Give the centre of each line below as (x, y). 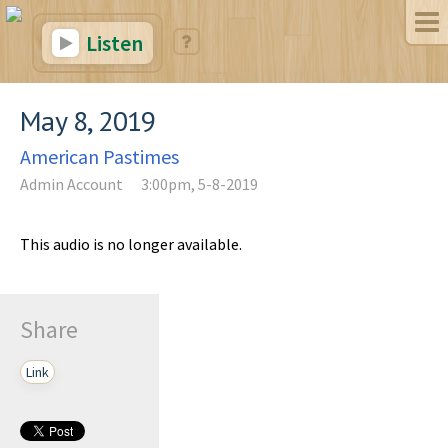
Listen (112, 43)
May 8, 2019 (88, 120)
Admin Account (71, 184)
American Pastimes (99, 156)
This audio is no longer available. (131, 244)
